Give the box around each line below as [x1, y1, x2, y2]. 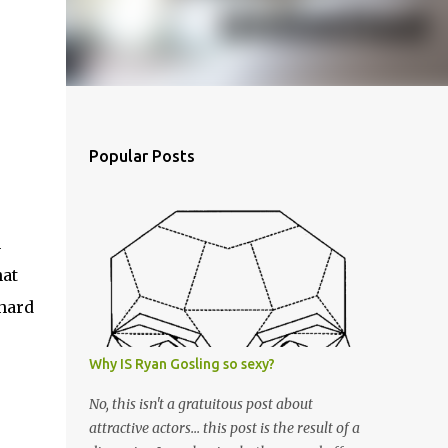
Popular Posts [88, 147, 195, 165]
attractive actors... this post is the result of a [88, 419, 360, 437]
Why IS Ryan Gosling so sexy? [88, 356, 275, 372]
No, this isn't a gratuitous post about [88, 395, 313, 413]
